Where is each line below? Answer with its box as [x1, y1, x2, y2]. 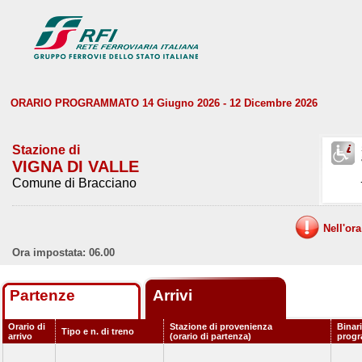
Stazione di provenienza [170, 322, 272, 331]
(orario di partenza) [170, 331, 251, 341]
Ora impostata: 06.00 [12, 246, 115, 259]
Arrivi [153, 287, 196, 304]
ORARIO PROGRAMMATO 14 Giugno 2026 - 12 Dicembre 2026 [11, 97, 318, 109]
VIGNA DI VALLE [12, 158, 139, 175]
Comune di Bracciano [12, 176, 137, 190]
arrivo [8, 331, 32, 341]
